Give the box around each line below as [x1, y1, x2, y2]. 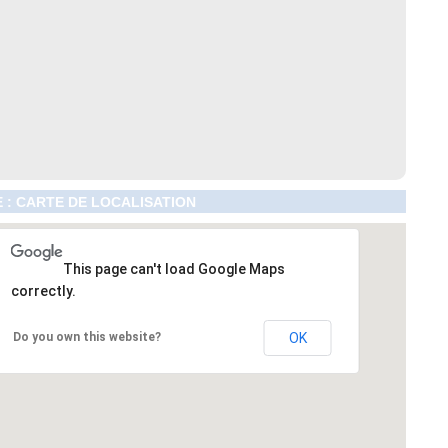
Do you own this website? [12, 330, 161, 345]
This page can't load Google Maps [62, 261, 285, 278]
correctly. [10, 283, 76, 300]
